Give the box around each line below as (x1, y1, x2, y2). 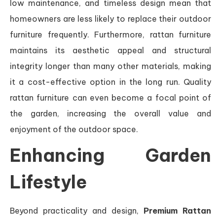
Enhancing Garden (10, 144, 211, 167)
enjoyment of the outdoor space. (10, 124, 138, 134)
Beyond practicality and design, (10, 205, 144, 216)
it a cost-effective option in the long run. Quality (10, 76, 211, 87)
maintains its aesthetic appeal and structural (10, 45, 211, 55)
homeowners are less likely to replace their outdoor (10, 13, 211, 24)
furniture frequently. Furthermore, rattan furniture (10, 29, 211, 39)
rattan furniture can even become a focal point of (10, 92, 211, 103)
